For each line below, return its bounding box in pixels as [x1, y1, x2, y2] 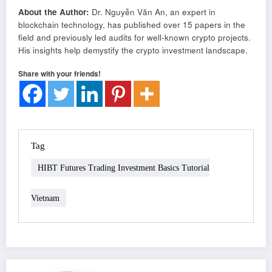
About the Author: [18, 5, 89, 18]
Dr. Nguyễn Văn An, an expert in [89, 5, 216, 18]
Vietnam [31, 193, 59, 203]
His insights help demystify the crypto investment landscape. [18, 44, 248, 56]
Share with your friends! [18, 68, 101, 80]
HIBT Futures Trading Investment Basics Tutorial [38, 163, 209, 172]
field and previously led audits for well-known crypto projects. [18, 31, 251, 43]
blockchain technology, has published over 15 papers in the [18, 18, 245, 30]
